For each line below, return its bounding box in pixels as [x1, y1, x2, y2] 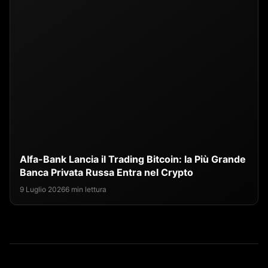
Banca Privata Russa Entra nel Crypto [20, 166, 193, 179]
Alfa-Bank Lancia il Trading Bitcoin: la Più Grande [20, 153, 246, 166]
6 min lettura [65, 185, 106, 194]
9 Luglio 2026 [20, 185, 65, 194]
